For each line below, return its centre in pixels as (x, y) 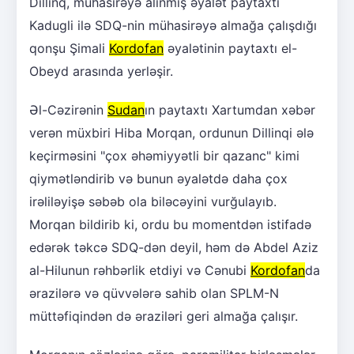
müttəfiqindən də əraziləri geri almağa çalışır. (164, 316)
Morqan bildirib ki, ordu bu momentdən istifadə (170, 225)
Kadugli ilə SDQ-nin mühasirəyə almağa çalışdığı (173, 26)
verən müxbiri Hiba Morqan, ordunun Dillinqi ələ (171, 133)
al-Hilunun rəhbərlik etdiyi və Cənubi (140, 271)
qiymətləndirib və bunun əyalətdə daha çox (158, 179)
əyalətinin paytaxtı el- (230, 49)
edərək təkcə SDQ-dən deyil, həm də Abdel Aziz (174, 248)
